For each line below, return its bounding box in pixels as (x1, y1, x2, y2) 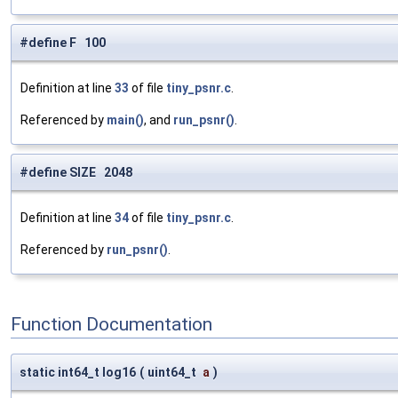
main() (107, 113, 144, 128)
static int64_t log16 (20, 365, 136, 380)
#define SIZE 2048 (20, 165, 132, 180)
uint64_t (147, 365, 199, 380)
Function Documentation (11, 313, 212, 335)
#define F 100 (20, 36, 106, 51)
